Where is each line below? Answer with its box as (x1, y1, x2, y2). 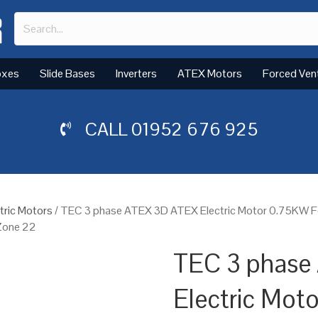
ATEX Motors (177, 65, 242, 81)
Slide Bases (40, 65, 95, 81)
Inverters (116, 65, 157, 81)
